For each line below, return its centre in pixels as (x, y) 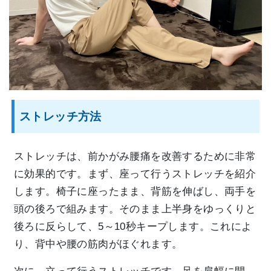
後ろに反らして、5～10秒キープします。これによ (133, 227)
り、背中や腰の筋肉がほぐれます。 (98, 244)
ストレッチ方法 (60, 117)
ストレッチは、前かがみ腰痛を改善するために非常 (135, 157)
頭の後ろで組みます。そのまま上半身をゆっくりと (135, 209)
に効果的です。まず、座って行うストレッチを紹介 (135, 174)
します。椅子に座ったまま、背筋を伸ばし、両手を (135, 192)
